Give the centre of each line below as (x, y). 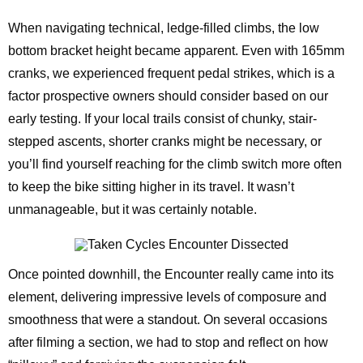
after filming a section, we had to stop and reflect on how (168, 343)
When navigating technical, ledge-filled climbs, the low (164, 28)
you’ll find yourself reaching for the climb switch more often (175, 164)
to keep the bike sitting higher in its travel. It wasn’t (151, 187)
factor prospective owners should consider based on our (168, 96)
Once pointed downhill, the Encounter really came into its (171, 275)
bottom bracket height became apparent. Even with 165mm (176, 51)
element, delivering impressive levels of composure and (167, 297)
